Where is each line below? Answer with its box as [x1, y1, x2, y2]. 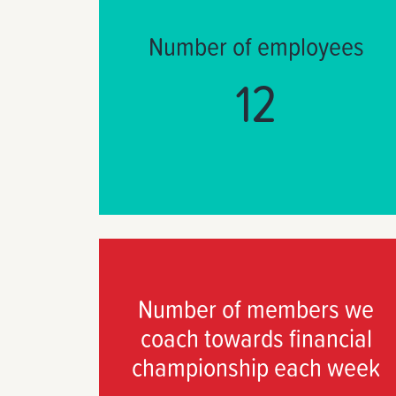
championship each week [132, 347, 381, 385]
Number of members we [138, 289, 375, 326]
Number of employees [148, 27, 364, 64]
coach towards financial [140, 318, 372, 355]
